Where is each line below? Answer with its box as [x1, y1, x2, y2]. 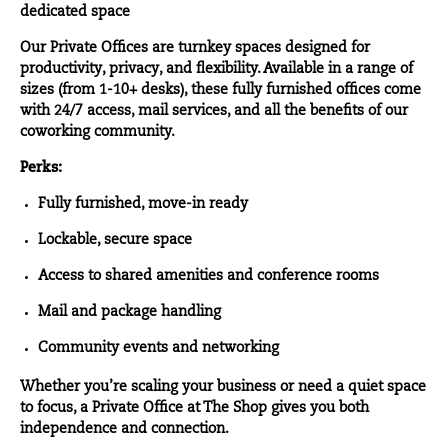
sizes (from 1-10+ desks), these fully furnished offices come [20, 83, 421, 98]
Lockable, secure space [38, 233, 192, 248]
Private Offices [50, 41, 148, 56]
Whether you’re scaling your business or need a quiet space [20, 380, 426, 395]
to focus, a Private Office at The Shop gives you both [20, 401, 369, 416]
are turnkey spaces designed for [148, 41, 370, 56]
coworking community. [20, 125, 175, 140]
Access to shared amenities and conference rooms [38, 269, 379, 284]
